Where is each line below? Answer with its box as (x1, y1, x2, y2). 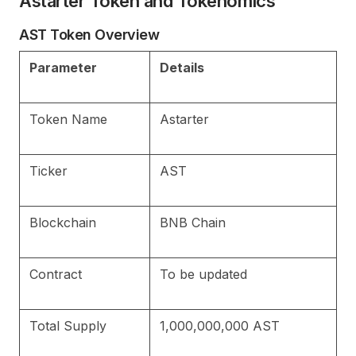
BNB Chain (160, 215, 226, 231)
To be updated (160, 266, 247, 283)
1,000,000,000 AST (160, 318, 280, 335)
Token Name (29, 111, 107, 128)
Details (160, 60, 204, 76)
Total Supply (29, 318, 106, 335)
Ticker (29, 163, 68, 180)
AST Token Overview (19, 26, 160, 44)
